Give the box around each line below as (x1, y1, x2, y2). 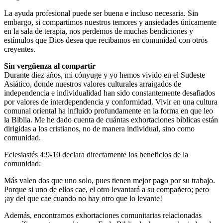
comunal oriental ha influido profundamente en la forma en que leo (4, 106, 213, 115)
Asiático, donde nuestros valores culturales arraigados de (4, 79, 181, 88)
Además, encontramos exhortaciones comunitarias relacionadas (4, 211, 202, 220)
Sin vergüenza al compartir (4, 61, 96, 70)
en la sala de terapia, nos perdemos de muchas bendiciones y (4, 26, 193, 35)
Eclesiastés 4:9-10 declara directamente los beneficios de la (4, 150, 188, 159)
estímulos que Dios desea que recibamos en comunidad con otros (4, 35, 208, 44)
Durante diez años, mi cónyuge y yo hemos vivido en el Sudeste (4, 70, 205, 79)
